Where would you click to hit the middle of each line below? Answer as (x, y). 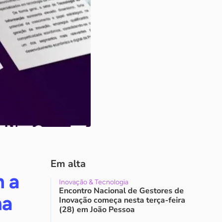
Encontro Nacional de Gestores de (121, 191)
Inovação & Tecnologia (94, 182)
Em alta (68, 164)
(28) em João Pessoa (97, 210)
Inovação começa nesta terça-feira (122, 200)
